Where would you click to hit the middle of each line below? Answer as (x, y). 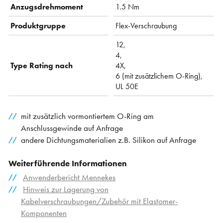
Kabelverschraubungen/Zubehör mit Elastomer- (99, 202)
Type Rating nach (42, 65)
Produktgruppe (38, 25)
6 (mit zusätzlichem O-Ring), (159, 76)
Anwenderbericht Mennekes (69, 178)
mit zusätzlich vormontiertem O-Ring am (87, 116)
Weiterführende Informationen (68, 163)
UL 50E (127, 86)
